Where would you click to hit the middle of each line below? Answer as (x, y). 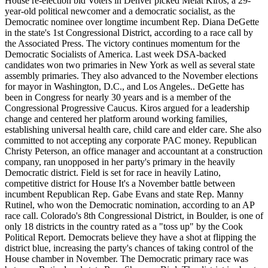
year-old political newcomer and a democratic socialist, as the (120, 11)
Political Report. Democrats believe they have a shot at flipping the (130, 237)
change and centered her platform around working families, (116, 118)
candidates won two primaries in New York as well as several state (130, 65)
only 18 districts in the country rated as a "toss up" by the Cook (124, 226)
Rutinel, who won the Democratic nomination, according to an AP (130, 205)
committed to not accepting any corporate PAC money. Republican (131, 140)
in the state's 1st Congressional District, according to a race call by (129, 32)
